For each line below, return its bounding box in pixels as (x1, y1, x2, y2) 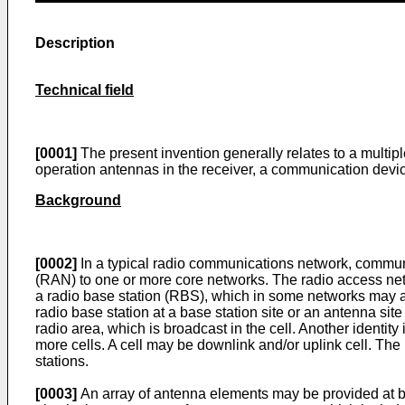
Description (35, 35, 115, 51)
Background (35, 193, 121, 208)
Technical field (35, 82, 134, 98)
